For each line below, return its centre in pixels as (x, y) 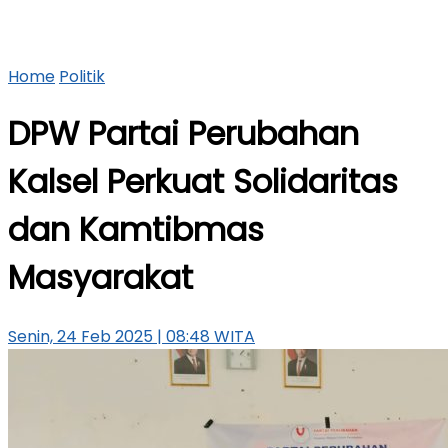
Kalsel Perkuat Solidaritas (203, 182)
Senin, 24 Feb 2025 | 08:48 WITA (131, 336)
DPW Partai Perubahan (183, 134)
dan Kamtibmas (136, 230)
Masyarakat (100, 278)
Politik (82, 76)
